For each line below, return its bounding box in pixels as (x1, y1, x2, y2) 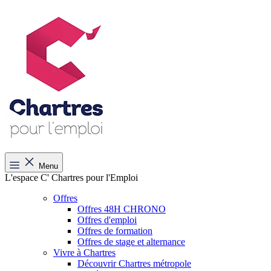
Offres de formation (77, 226, 152, 236)
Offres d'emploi (77, 215, 137, 225)
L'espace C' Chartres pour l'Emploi (5, 172, 138, 183)
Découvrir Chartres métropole (77, 258, 191, 269)
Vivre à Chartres (53, 247, 116, 258)
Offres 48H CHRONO (77, 204, 166, 214)
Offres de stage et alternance (77, 237, 185, 247)
